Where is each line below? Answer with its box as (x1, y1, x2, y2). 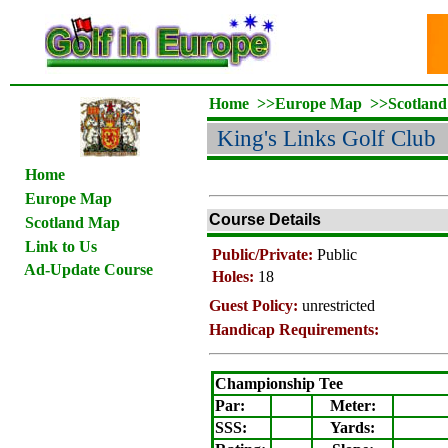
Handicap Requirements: (209, 321, 379, 338)
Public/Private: (212, 246, 313, 263)
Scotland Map (21, 214, 120, 231)
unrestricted (302, 297, 375, 314)
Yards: (330, 419, 375, 436)
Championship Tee (215, 375, 343, 392)
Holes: (212, 268, 258, 285)
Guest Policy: (209, 297, 298, 314)
